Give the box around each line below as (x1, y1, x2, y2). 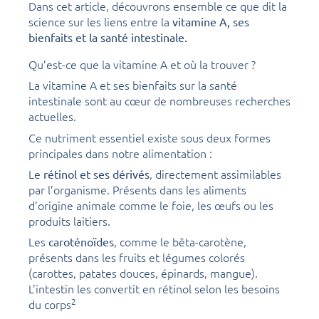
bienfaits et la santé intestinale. (28, 30, 187, 45)
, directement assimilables (150, 165, 281, 182)
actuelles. (28, 108, 76, 125)
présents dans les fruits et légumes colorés (28, 249, 245, 265)
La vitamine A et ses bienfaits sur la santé (28, 77, 237, 93)
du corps (28, 296, 71, 312)
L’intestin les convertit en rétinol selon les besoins (28, 280, 280, 296)
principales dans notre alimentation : (28, 145, 212, 161)
